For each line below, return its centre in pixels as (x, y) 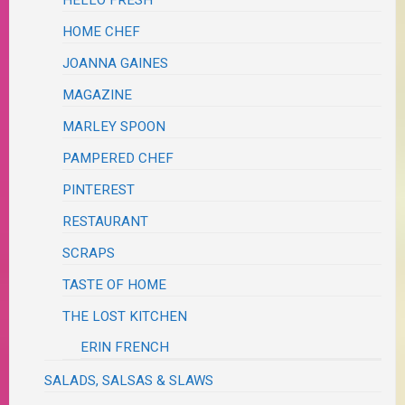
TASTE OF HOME (115, 284)
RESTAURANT (106, 221)
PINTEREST (99, 189)
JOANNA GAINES (116, 63)
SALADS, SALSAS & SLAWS (129, 380)
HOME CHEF (102, 31)
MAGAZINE (98, 94)
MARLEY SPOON (114, 126)
